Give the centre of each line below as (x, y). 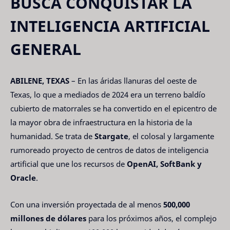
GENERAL (46, 49)
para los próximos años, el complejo (151, 218)
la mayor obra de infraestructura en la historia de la (101, 122)
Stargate (111, 136)
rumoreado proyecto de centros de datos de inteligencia (109, 150)
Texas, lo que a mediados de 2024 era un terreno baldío (108, 94)
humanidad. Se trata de (52, 136)
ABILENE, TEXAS (40, 80)
